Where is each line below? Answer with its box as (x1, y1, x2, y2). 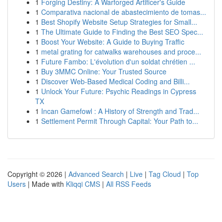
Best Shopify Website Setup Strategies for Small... (41, 17, 197, 27)
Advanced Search (68, 169, 124, 179)
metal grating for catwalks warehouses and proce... (41, 47, 201, 56)
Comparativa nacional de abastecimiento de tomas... (41, 7, 206, 17)
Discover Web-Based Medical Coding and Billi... (41, 76, 190, 86)
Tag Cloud (149, 169, 181, 179)
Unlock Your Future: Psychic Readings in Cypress (41, 86, 196, 96)
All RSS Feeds (106, 179, 151, 189)
